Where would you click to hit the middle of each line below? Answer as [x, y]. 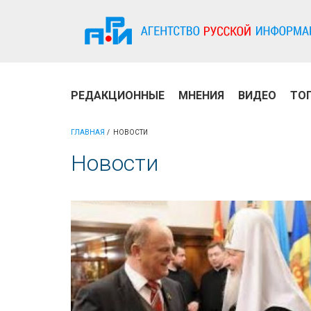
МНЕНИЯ [201, 95]
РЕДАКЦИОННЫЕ [118, 95]
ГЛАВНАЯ [88, 132]
